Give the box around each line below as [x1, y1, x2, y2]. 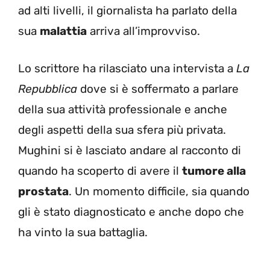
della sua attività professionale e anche [18, 102, 227, 117]
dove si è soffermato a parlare [77, 82, 239, 96]
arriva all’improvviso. [87, 24, 200, 38]
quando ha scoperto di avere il [18, 164, 182, 178]
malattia [40, 24, 87, 38]
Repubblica [18, 82, 77, 96]
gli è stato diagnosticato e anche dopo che [18, 205, 244, 219]
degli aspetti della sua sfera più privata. [18, 123, 226, 137]
